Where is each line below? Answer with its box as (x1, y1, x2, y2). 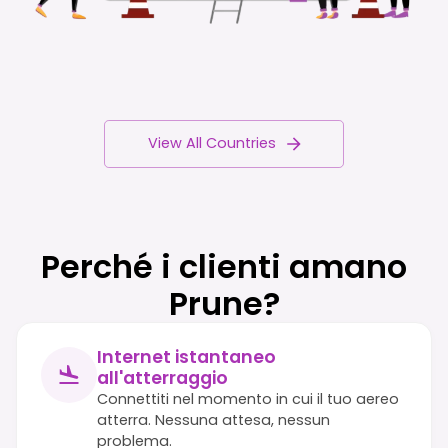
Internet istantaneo (97, 344, 276, 369)
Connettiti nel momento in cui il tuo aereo (97, 388, 399, 409)
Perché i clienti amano (41, 243, 407, 289)
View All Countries (148, 133, 276, 154)
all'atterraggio (97, 365, 228, 390)
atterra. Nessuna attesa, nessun (97, 409, 330, 430)
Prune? (168, 280, 280, 326)
